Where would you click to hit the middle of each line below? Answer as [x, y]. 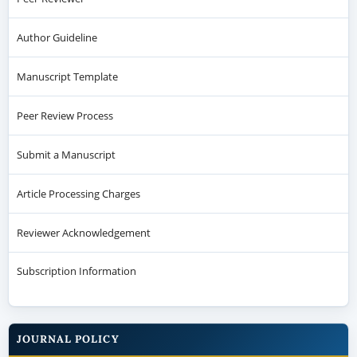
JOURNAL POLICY [68, 339]
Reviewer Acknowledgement [83, 232]
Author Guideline [57, 37]
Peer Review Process [65, 115]
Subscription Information [76, 271]
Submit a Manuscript [66, 154]
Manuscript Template [67, 76]
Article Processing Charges [78, 193]
